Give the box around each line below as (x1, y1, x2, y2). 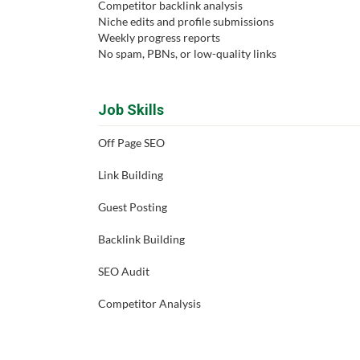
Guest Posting (98, 200, 167, 214)
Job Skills (98, 101, 164, 118)
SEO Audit (98, 264, 149, 278)
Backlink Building (98, 232, 185, 246)
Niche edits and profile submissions (98, 14, 274, 28)
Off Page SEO (98, 136, 165, 149)
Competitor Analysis (98, 297, 201, 310)
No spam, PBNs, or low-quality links (98, 47, 276, 60)
